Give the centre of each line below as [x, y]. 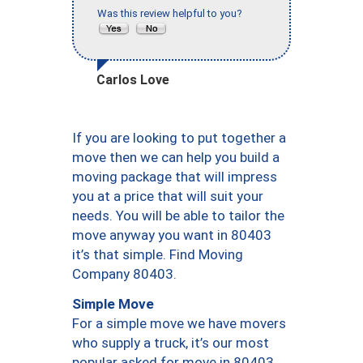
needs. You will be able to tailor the [178, 216]
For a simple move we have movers [179, 324]
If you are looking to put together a [179, 138]
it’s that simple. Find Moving [158, 255]
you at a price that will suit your [168, 196]
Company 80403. [124, 274]
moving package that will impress [175, 177]
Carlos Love [133, 80]
